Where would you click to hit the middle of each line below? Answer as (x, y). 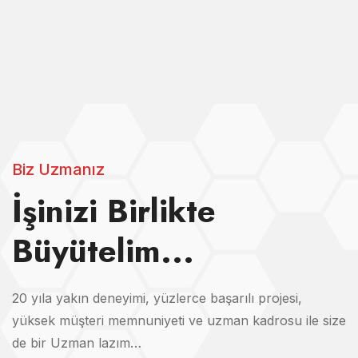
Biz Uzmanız (58, 170)
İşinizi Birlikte (114, 211)
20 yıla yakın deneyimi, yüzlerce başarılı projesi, (157, 298)
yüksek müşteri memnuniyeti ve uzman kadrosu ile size (179, 321)
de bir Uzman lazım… (77, 343)
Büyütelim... (103, 251)
